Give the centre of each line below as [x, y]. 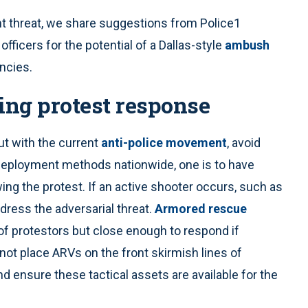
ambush [247, 45]
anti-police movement [164, 143]
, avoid [244, 143]
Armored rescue [201, 209]
